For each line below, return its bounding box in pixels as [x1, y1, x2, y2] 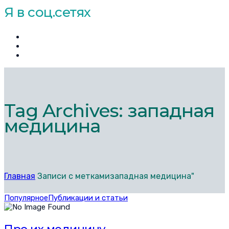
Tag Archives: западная [4, 99, 214, 122]
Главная [4, 171, 35, 181]
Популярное [4, 193, 48, 203]
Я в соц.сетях [4, 4, 91, 20]
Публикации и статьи [48, 193, 128, 203]
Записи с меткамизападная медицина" [37, 171, 194, 181]
